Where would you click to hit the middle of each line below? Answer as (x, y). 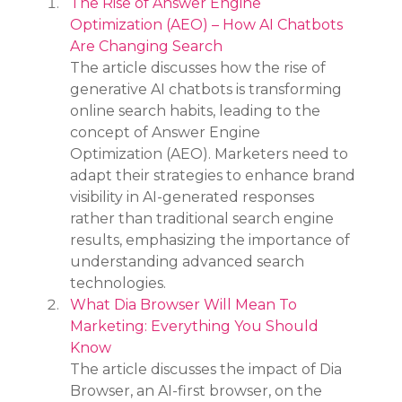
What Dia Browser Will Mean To (186, 304)
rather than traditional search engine (204, 218)
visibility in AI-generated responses (194, 197)
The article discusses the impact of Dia (208, 369)
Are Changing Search (147, 46)
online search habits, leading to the (197, 110)
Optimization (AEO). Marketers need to (211, 153)
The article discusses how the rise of (200, 67)
